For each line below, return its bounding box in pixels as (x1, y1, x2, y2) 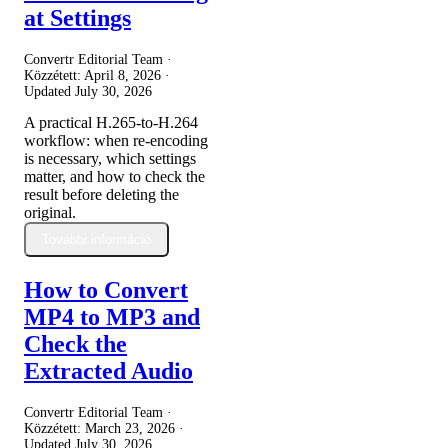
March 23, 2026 (85, 420, 175, 436)
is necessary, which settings (24, 149, 196, 167)
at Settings (24, 4, 131, 31)
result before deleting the (24, 185, 179, 203)
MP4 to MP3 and (24, 303, 200, 330)
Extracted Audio (24, 357, 193, 384)
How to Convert (24, 276, 188, 303)
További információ (42, 231, 151, 247)
